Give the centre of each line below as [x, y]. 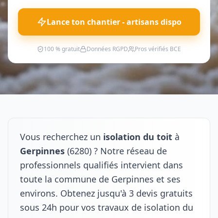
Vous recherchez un [62, 137]
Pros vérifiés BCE [158, 49]
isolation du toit [138, 137]
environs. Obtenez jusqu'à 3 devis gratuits [106, 193]
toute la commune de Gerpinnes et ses [100, 179]
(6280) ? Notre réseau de [116, 151]
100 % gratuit [62, 49]
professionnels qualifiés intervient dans [101, 165]
